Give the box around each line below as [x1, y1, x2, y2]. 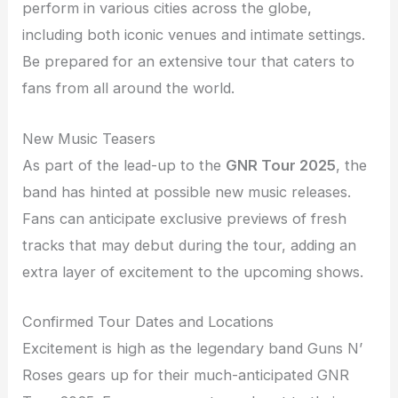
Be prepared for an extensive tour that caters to [22, 52, 355, 71]
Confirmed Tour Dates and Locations [22, 312, 275, 330]
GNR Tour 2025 [226, 155, 337, 174]
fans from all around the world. [22, 79, 235, 98]
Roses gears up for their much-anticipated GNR [22, 365, 350, 384]
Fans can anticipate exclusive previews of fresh [22, 209, 347, 227]
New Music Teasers [22, 129, 156, 147]
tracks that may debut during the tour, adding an [22, 235, 357, 254]
